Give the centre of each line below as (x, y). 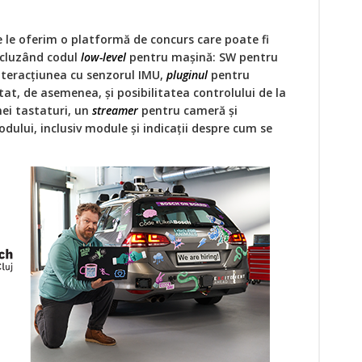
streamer (115, 110)
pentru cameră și (188, 110)
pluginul (187, 74)
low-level (103, 57)
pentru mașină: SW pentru (202, 57)
